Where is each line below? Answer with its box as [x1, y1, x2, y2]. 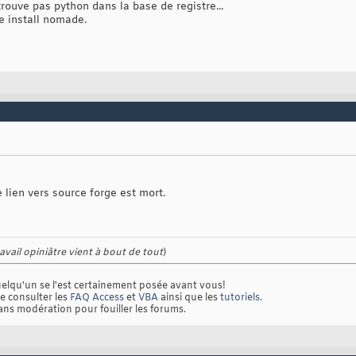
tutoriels [220, 292, 260, 305]
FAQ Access [70, 292, 124, 305]
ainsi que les [158, 292, 220, 305]
